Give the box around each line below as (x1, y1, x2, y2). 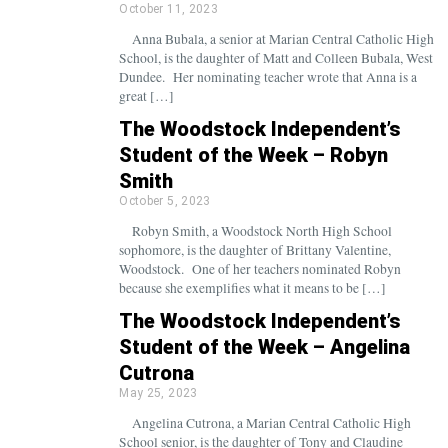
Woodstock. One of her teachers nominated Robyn (119, 260, 402, 278)
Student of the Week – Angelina (119, 335, 411, 359)
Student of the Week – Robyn (119, 143, 389, 167)
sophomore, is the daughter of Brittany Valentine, (119, 241, 392, 259)
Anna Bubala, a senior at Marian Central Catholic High (119, 30, 435, 48)
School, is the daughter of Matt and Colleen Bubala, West (119, 49, 434, 67)
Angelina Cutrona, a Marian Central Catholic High (119, 414, 412, 432)
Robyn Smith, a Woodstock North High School (119, 222, 393, 240)
